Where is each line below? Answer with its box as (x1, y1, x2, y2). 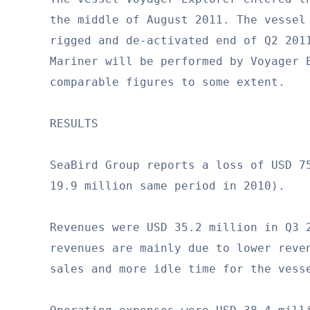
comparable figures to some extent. (50, 75, 285, 89)
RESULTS (50, 117, 98, 131)
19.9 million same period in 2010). (50, 179, 285, 193)
